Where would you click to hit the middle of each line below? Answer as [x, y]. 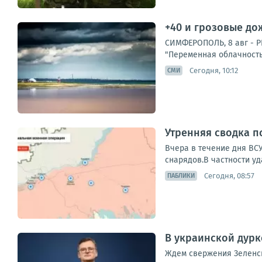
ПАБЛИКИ [181, 176]
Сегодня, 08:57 [229, 175]
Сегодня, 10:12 [214, 70]
